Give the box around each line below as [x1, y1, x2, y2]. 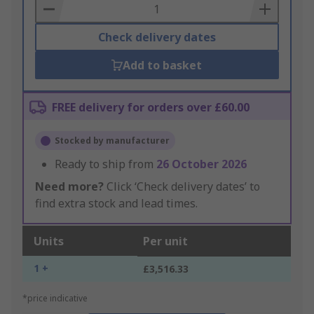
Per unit [143, 233, 188, 250]
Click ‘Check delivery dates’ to [104, 179, 260, 195]
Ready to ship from [55, 156, 156, 172]
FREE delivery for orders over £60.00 [52, 100, 250, 116]
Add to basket [123, 57, 203, 74]
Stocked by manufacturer [55, 135, 170, 147]
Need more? [35, 179, 104, 195]
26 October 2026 [156, 156, 247, 172]
